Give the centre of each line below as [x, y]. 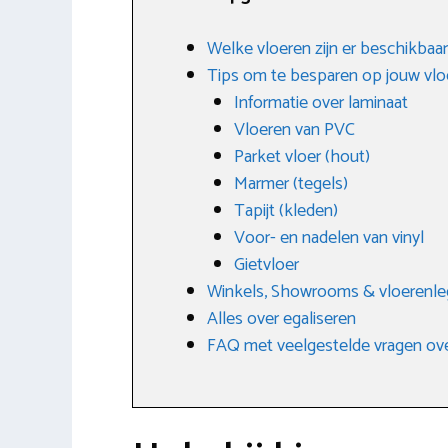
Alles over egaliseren [281, 318]
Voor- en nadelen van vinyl [329, 237]
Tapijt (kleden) [286, 210]
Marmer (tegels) [291, 183]
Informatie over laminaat [321, 102]
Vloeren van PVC [294, 129]
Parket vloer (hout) [302, 156]
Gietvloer [266, 264]
